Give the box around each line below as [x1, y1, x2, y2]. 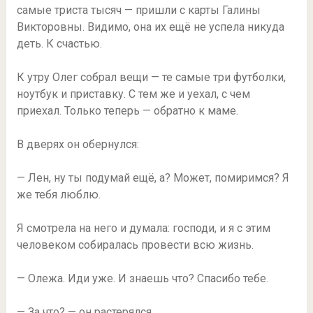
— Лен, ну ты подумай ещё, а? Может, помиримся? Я [16, 170, 289, 184]
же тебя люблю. [16, 187, 101, 201]
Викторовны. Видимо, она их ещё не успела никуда [16, 20, 284, 34]
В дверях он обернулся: [16, 137, 139, 151]
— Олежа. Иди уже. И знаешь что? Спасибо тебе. [16, 271, 268, 285]
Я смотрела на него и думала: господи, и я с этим [16, 221, 270, 235]
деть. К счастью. [16, 36, 102, 50]
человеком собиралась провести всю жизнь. [16, 238, 254, 252]
